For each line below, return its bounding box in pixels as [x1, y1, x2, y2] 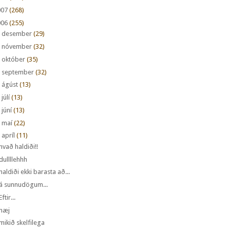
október [1, 55, 25, 63]
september [1, 68, 34, 76]
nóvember [1, 43, 32, 51]
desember [1, 30, 32, 38]
